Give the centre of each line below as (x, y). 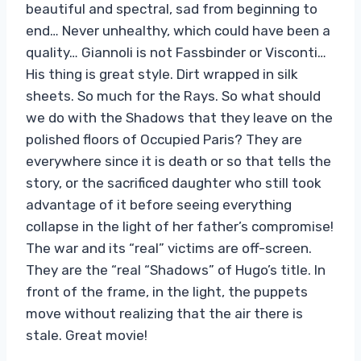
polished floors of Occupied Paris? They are (164, 139)
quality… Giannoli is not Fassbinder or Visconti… (176, 52)
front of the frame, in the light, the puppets (167, 291)
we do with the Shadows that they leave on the (179, 117)
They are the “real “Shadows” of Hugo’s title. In (176, 270)
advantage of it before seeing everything (159, 204)
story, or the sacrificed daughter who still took (174, 183)
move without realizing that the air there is (164, 313)
